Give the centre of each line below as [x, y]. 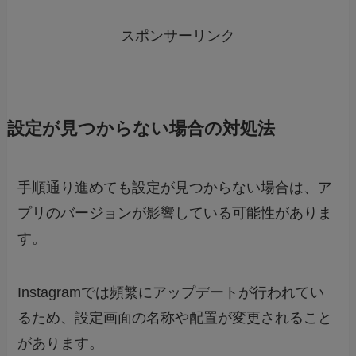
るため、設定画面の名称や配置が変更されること [175, 317]
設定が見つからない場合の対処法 [141, 129]
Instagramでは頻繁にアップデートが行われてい [171, 292]
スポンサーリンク [178, 36]
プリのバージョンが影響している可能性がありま [175, 213]
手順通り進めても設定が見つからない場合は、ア [175, 188]
